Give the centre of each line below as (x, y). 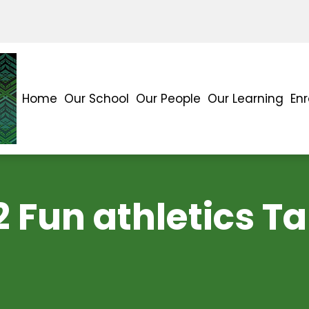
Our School (97, 98)
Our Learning (246, 98)
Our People (168, 98)
